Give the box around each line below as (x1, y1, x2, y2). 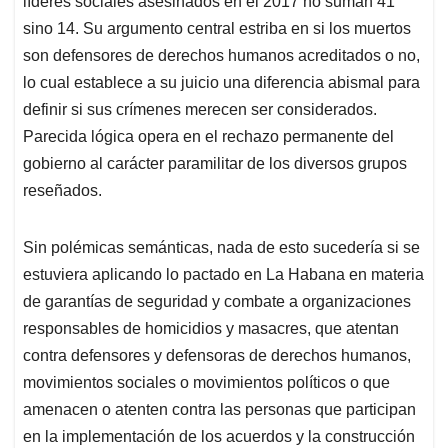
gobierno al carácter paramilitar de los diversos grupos (23, 155, 407, 173)
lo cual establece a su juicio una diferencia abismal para (23, 74, 420, 92)
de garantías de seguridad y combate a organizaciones (23, 293, 411, 311)
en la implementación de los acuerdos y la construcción (23, 428, 415, 446)
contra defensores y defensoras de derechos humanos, (23, 347, 411, 365)
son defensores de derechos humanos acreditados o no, (23, 47, 420, 65)
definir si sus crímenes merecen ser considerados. (23, 101, 377, 119)
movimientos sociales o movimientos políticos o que (23, 374, 390, 392)
